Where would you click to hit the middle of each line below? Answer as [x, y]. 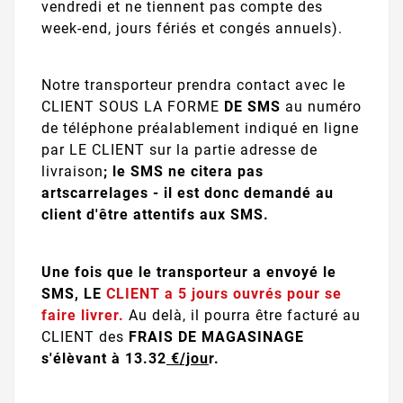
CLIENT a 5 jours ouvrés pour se [222, 293]
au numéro [321, 107]
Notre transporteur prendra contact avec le [193, 85]
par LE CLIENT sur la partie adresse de [179, 150]
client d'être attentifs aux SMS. [157, 215]
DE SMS [252, 107]
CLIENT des [85, 336]
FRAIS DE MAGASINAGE [216, 336]
